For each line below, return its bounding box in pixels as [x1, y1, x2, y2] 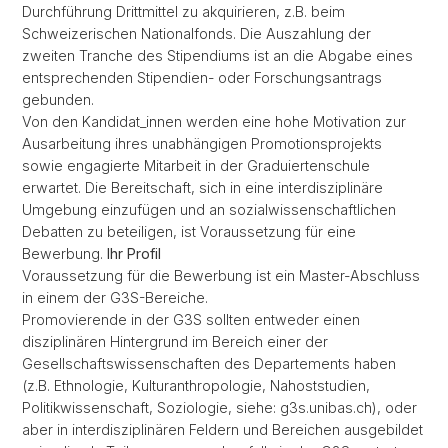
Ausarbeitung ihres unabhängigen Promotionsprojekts [22, 135, 382, 152]
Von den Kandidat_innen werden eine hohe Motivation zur [22, 113, 406, 130]
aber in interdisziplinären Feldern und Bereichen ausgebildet [22, 421, 423, 438]
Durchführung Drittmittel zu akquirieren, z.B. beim [22, 3, 345, 20]
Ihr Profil [107, 245, 161, 262]
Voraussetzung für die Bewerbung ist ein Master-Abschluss [22, 267, 420, 284]
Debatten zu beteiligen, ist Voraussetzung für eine [22, 223, 356, 240]
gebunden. [22, 91, 94, 108]
